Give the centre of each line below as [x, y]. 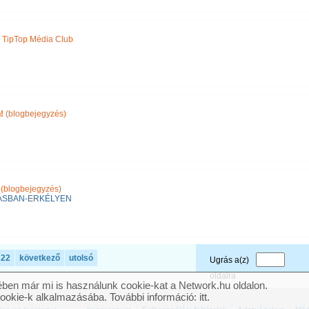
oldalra [223, 276]
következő [40, 258]
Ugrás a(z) [229, 260]
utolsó [81, 258]
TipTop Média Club [38, 39]
